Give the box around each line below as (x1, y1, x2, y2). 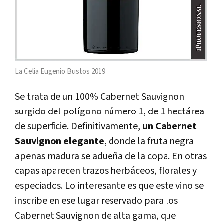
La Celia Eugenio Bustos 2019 (15, 66, 105, 76)
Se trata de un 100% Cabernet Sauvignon (15, 90, 184, 103)
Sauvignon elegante (15, 134, 104, 148)
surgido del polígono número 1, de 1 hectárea (15, 105, 204, 118)
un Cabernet (142, 119, 197, 133)
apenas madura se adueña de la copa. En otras (15, 149, 207, 163)
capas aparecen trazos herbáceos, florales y (15, 164, 197, 177)
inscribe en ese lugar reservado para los (15, 194, 178, 207)
